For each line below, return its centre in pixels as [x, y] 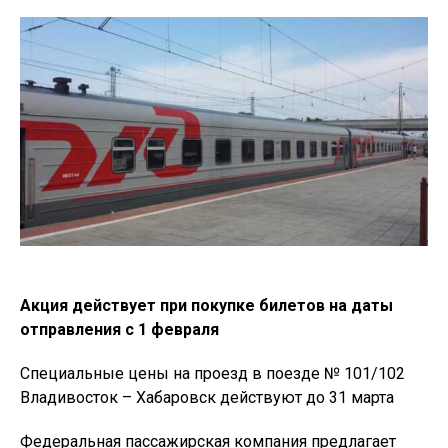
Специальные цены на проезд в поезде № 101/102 [212, 374]
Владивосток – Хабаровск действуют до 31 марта [207, 398]
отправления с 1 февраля [119, 330]
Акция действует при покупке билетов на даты [206, 306]
